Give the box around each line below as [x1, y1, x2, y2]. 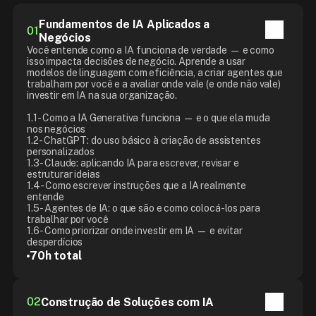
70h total [29, 249, 82, 262]
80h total [157, 261, 209, 275]
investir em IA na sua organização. [26, 90, 178, 101]
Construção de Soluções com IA [40, 295, 214, 309]
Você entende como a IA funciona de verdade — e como [26, 44, 274, 56]
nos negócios [26, 123, 86, 135]
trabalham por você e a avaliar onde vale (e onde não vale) [26, 78, 281, 90]
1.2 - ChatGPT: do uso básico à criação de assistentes [26, 135, 261, 146]
